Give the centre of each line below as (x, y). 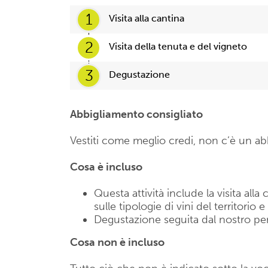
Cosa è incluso (106, 167)
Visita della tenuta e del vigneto (178, 46)
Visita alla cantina (147, 18)
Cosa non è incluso (117, 242)
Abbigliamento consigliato (136, 114)
